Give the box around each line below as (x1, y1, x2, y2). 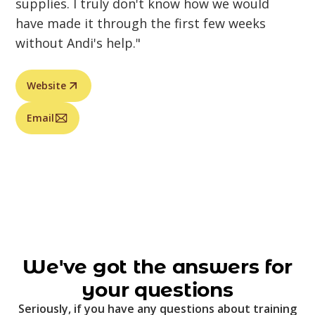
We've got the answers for (22, 255, 292, 278)
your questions (82, 278, 233, 302)
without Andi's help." (15, 34, 141, 51)
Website (27, 79, 67, 92)
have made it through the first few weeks (15, 15, 266, 32)
